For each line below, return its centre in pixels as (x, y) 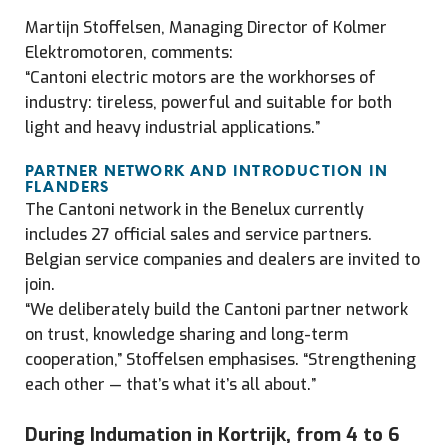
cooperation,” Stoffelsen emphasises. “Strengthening (220, 359)
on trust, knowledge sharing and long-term (186, 334)
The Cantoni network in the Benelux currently (194, 209)
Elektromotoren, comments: (129, 52)
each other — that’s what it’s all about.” (170, 384)
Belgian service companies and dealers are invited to (222, 259)
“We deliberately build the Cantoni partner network (216, 309)
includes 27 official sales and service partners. (198, 234)
